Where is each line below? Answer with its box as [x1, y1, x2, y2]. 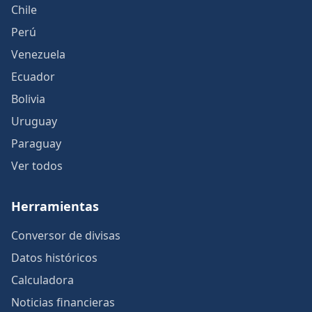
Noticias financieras [11, 295, 115, 310]
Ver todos [11, 158, 63, 173]
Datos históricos [11, 250, 97, 265]
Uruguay [11, 114, 57, 129]
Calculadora [11, 272, 74, 288]
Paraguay [11, 136, 61, 151]
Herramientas [11, 198, 99, 214]
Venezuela [11, 47, 65, 62]
